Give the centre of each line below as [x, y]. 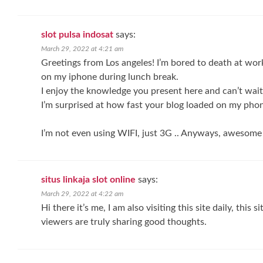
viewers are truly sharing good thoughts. [124, 222]
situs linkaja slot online [88, 180]
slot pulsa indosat [77, 35]
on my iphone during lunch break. [110, 77]
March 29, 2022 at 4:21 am [82, 49]
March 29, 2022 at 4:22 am [82, 194]
